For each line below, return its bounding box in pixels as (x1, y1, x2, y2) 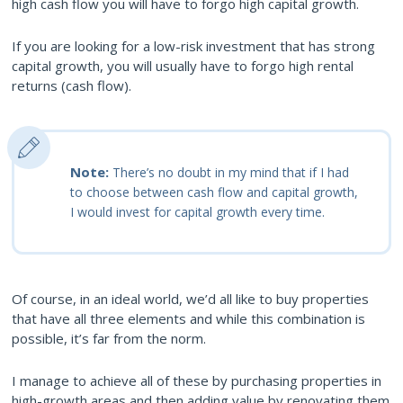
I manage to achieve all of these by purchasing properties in (12, 371, 381, 390)
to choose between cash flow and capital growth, (70, 183, 358, 201)
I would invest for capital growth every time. (70, 202, 325, 220)
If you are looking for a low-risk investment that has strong (12, 36, 375, 55)
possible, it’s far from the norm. (12, 328, 206, 347)
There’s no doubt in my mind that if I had (112, 163, 349, 181)
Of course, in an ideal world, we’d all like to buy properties (12, 289, 369, 308)
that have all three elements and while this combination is (12, 309, 365, 327)
